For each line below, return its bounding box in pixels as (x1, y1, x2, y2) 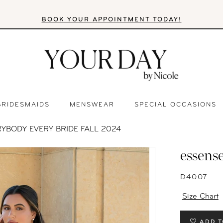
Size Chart (182, 193, 219, 201)
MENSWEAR (70, 102, 114, 108)
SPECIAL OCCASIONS (134, 102, 217, 108)
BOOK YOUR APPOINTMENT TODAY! (41, 16, 182, 23)
